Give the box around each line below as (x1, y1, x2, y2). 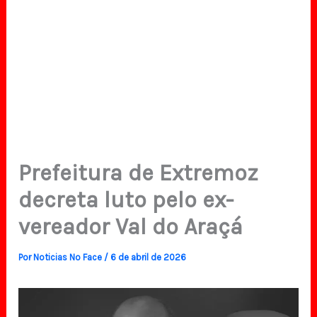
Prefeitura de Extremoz (18, 160, 259, 186)
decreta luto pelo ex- (18, 187, 234, 213)
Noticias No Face (33, 252, 105, 263)
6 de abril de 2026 (110, 252, 187, 263)
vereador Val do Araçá (18, 214, 243, 240)
